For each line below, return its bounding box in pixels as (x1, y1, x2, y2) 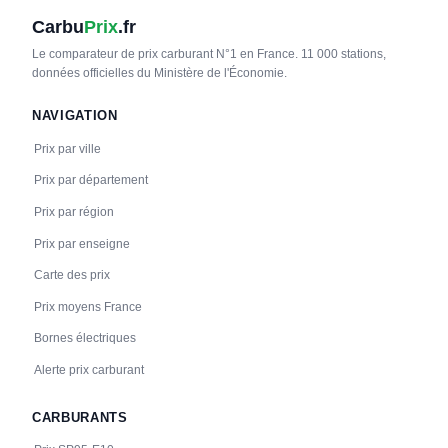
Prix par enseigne (33, 236, 130, 251)
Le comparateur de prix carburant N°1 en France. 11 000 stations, (32, 46, 386, 61)
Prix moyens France (33, 299, 142, 314)
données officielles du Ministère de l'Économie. (32, 65, 287, 80)
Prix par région (33, 205, 114, 220)
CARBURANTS (32, 409, 128, 425)
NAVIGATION (32, 108, 118, 124)
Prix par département (33, 173, 148, 188)
